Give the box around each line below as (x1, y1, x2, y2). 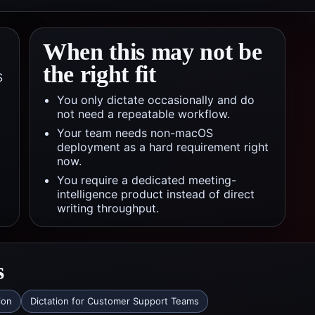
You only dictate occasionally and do (57, 93, 255, 107)
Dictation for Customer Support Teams (30, 295, 199, 307)
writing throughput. (57, 201, 159, 215)
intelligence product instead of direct (57, 187, 255, 201)
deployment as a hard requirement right (57, 140, 269, 154)
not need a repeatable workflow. (57, 107, 230, 121)
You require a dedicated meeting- (57, 173, 236, 187)
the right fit (43, 61, 156, 87)
